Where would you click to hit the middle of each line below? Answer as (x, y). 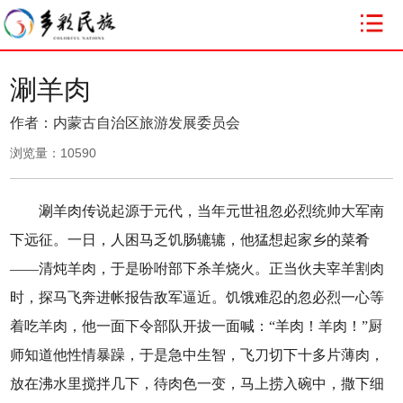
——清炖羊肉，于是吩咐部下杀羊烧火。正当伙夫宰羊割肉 (197, 269)
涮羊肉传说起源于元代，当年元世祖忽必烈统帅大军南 (197, 211)
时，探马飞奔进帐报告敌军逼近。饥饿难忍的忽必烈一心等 (197, 297)
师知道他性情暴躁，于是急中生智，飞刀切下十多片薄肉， (197, 355)
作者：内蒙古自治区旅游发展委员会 (125, 123)
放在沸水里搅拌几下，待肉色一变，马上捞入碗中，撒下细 (197, 384)
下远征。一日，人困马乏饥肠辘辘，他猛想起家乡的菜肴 (190, 240)
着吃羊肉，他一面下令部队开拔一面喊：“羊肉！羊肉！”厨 (197, 326)
